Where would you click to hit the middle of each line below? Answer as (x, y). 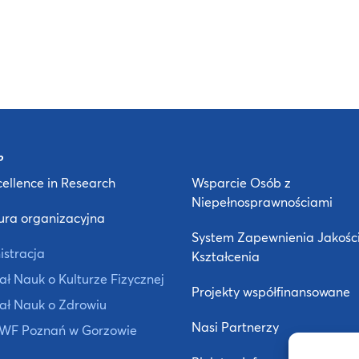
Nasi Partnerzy (235, 327)
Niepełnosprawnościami (262, 202)
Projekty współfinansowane (271, 292)
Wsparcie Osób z (241, 183)
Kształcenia (226, 256)
